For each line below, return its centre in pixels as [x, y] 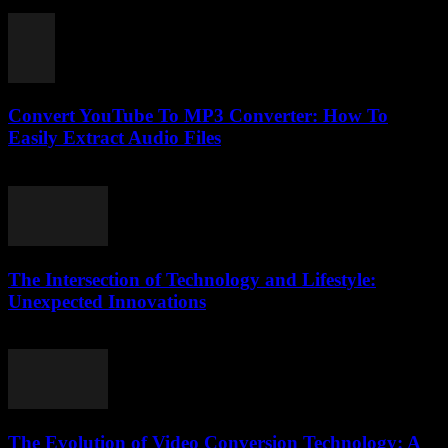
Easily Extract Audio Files [114, 138]
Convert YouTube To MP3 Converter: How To [198, 116]
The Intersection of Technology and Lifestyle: [192, 279]
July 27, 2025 [51, 176]
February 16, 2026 [66, 340]
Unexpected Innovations [107, 301]
